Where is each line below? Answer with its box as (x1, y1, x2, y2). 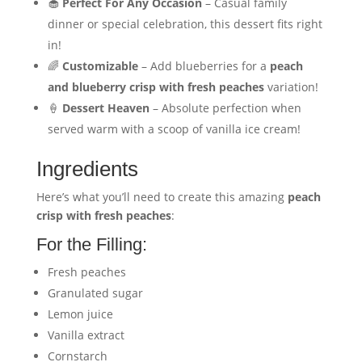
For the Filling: (36, 234, 147, 255)
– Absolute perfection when (149, 100, 301, 116)
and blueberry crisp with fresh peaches (47, 79, 264, 95)
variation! (263, 79, 318, 95)
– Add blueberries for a (137, 58, 270, 74)
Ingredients (36, 157, 138, 182)
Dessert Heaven (61, 100, 149, 116)
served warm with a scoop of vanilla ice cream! (47, 121, 301, 137)
